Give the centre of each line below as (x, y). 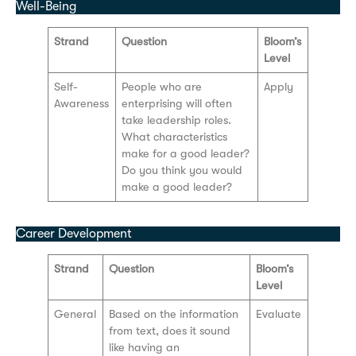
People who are (162, 87)
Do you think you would (182, 171)
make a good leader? (177, 188)
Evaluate (279, 315)
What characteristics (175, 137)
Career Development (74, 234)
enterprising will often (177, 104)
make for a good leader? (186, 154)
